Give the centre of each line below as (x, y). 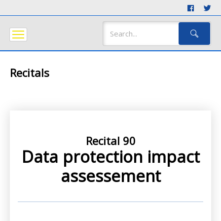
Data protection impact (110, 157)
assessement (110, 176)
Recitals (30, 73)
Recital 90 (110, 141)
